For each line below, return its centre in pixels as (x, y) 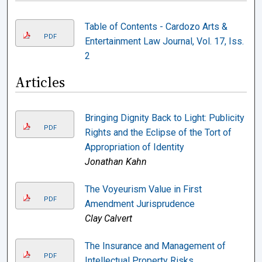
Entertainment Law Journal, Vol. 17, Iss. (164, 41)
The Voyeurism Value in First (143, 189)
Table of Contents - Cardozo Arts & (156, 27)
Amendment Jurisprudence (139, 204)
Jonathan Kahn (116, 162)
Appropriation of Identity (134, 147)
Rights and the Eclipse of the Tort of (158, 132)
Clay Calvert (108, 218)
